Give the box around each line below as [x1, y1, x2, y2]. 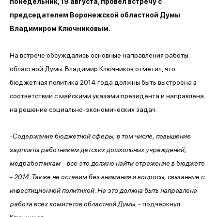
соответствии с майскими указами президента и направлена [10, 92, 204, 100]
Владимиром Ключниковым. [10, 24, 110, 32]
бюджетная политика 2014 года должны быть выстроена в [10, 78, 197, 86]
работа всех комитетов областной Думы [10, 200, 135, 208]
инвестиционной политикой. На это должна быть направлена [10, 186, 197, 194]
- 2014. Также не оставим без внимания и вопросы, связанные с [10, 172, 204, 181]
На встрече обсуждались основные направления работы [10, 51, 188, 59]
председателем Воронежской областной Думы [10, 11, 180, 19]
